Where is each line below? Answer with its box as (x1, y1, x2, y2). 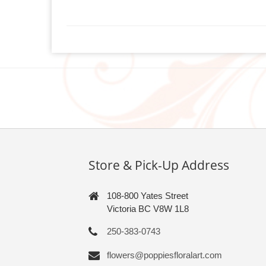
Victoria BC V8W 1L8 (107, 204, 189, 214)
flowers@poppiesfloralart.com (107, 250, 223, 261)
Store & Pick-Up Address (88, 157, 230, 174)
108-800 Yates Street (107, 191, 189, 201)
